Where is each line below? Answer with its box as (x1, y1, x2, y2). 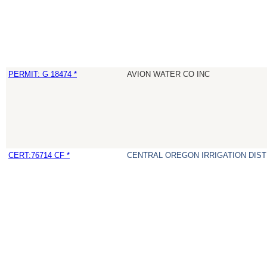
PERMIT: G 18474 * (8, 70, 77, 79)
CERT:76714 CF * (8, 151, 70, 160)
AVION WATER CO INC (127, 70, 210, 79)
